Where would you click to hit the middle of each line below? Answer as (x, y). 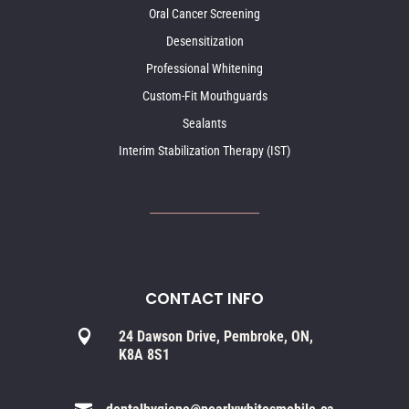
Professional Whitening (204, 68)
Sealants (204, 123)
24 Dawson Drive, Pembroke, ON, (216, 336)
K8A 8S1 (144, 354)
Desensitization (204, 41)
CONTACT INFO (204, 298)
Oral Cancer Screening (204, 13)
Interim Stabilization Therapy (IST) (204, 150)
